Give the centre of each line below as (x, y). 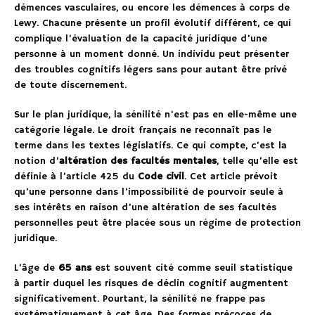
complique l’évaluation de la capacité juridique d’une (141, 39)
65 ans (75, 268)
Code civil (161, 177)
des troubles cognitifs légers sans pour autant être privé (150, 70)
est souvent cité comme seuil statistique (192, 268)
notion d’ (37, 161)
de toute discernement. (70, 85)
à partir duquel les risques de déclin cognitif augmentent (151, 284)
